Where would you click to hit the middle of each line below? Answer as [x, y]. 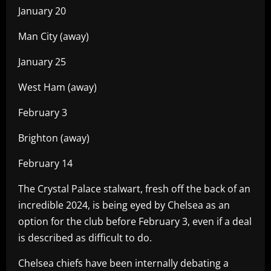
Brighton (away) [54, 138]
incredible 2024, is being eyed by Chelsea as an [124, 205]
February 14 [45, 163]
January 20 [42, 11]
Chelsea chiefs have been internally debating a [123, 263]
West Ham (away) [57, 87]
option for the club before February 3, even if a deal [135, 221]
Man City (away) [54, 36]
